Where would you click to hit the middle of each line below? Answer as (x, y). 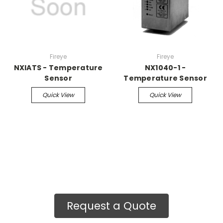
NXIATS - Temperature (58, 67)
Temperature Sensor (165, 78)
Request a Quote (111, 206)
